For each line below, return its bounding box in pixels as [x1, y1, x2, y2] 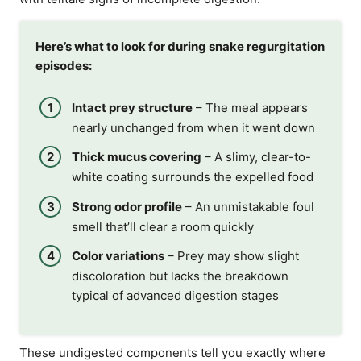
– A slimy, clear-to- [201, 149, 311, 164]
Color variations [72, 248, 164, 263]
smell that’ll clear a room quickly [72, 218, 254, 234]
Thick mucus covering [72, 149, 201, 164]
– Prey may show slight [164, 248, 299, 263]
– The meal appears [193, 99, 308, 115]
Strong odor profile [72, 198, 182, 214]
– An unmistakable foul [182, 198, 314, 214]
